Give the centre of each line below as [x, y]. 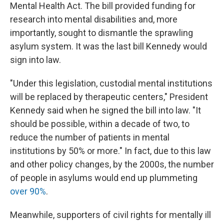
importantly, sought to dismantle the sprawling [101, 33]
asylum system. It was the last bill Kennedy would [108, 46]
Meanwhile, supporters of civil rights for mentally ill [110, 215]
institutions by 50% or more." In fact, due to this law [110, 151]
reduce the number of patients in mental [90, 137]
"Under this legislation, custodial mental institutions [111, 83]
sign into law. [35, 60]
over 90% [28, 191]
